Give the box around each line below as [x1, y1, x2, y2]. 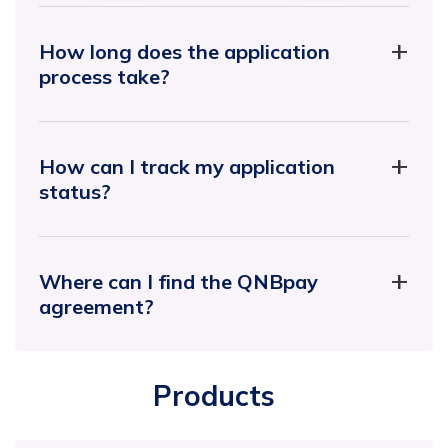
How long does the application [39, 38, 330, 64]
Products [153, 377, 275, 413]
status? [39, 178, 111, 204]
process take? [39, 63, 170, 89]
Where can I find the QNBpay [39, 268, 318, 294]
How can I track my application [39, 153, 335, 179]
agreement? [39, 293, 154, 319]
